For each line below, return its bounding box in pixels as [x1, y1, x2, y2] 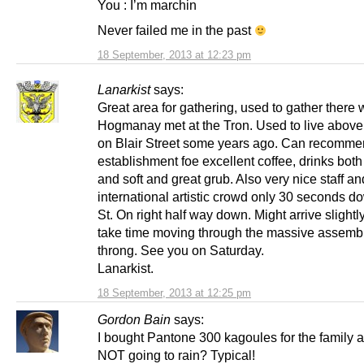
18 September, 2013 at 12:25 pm [97, 286, 251, 299]
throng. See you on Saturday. [97, 242, 264, 258]
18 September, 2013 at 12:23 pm [97, 48, 251, 61]
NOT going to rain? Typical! [97, 347, 255, 362]
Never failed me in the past [97, 22, 254, 37]
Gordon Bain [97, 311, 171, 327]
